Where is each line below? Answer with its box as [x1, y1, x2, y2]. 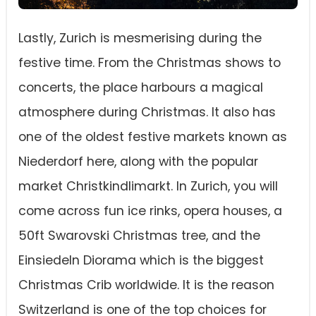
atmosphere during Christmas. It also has [18, 104, 276, 121]
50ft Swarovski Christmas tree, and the [18, 227, 260, 245]
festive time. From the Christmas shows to [18, 54, 281, 72]
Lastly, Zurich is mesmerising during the [18, 30, 262, 47]
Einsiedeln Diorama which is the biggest [18, 252, 264, 269]
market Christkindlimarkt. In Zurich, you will [18, 178, 278, 195]
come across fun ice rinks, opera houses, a [18, 202, 282, 220]
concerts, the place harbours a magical [18, 79, 263, 97]
